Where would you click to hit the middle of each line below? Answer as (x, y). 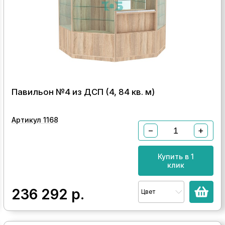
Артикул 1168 (35, 120)
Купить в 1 (176, 156)
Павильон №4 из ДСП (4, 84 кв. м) (83, 92)
